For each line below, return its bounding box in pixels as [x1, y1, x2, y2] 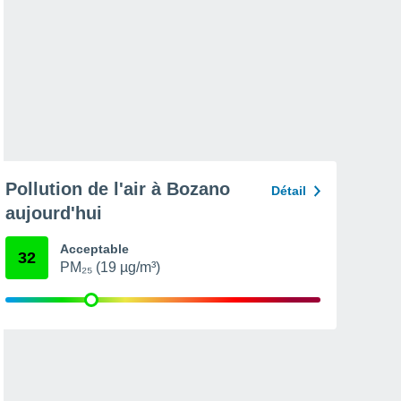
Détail [271, 183, 306, 198]
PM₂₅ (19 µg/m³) [60, 260, 160, 275]
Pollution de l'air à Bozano [5, 179, 230, 199]
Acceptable [60, 242, 129, 256]
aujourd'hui [5, 203, 102, 223]
